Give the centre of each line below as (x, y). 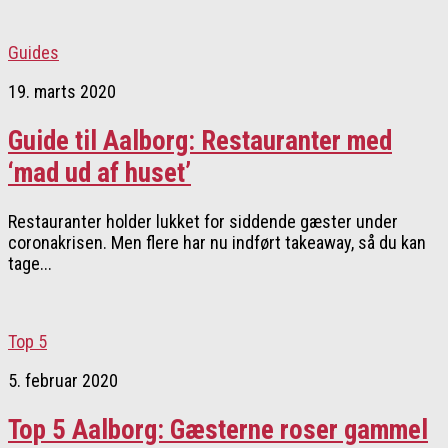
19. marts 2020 (62, 92)
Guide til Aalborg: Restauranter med (200, 140)
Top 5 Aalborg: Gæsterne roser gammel (218, 429)
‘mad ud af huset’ (99, 172)
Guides (33, 53)
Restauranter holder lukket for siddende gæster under (203, 222)
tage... (30, 264)
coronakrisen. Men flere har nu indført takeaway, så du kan (217, 243)
